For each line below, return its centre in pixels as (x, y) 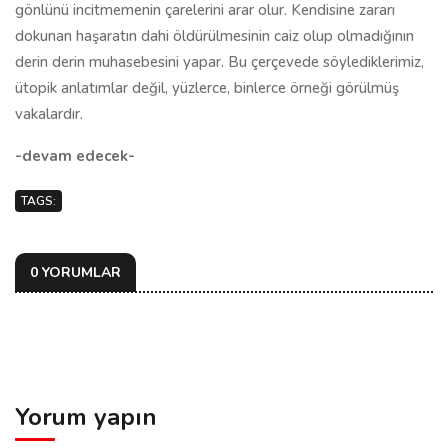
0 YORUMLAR (75, 272)
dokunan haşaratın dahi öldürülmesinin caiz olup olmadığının (214, 36)
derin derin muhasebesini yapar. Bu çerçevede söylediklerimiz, (219, 62)
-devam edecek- (75, 156)
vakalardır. (49, 114)
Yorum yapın (86, 417)
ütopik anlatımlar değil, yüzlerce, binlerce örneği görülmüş (207, 88)
